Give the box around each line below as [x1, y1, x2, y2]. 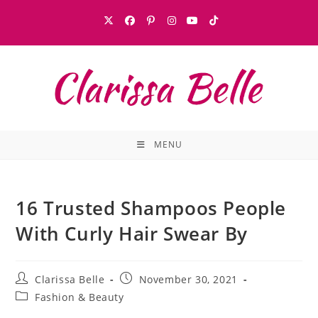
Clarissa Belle [35, 273, 105, 286]
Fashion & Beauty [35, 290, 124, 304]
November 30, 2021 [138, 273, 238, 286]
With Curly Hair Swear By [16, 221, 248, 246]
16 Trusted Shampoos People [16, 195, 287, 221]
